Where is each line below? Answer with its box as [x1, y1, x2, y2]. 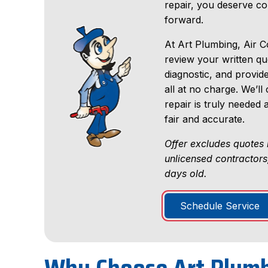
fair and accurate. [165, 112, 245, 125]
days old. [165, 167, 207, 179]
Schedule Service [180, 199, 260, 212]
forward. [165, 13, 203, 26]
